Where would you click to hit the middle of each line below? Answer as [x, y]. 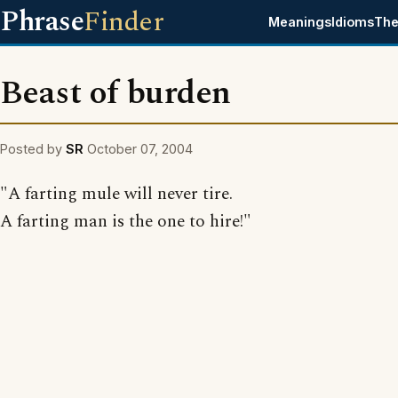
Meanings [300, 22]
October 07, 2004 [140, 149]
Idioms [353, 22]
